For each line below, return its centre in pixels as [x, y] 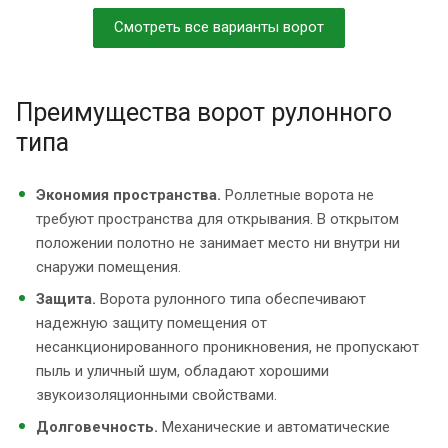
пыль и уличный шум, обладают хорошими [182, 370]
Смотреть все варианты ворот [219, 26]
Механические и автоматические [274, 426]
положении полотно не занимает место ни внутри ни [218, 242]
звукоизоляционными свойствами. [156, 394]
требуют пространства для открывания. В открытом [217, 218]
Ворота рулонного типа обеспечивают [231, 298]
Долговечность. [97, 426]
